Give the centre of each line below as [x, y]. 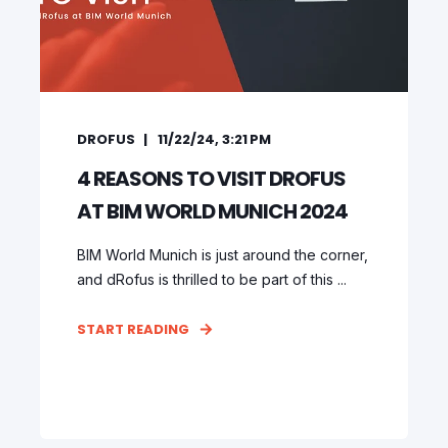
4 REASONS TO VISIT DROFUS [211, 178]
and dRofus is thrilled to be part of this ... [211, 279]
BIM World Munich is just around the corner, [222, 255]
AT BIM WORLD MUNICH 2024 [212, 211]
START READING [133, 329]
